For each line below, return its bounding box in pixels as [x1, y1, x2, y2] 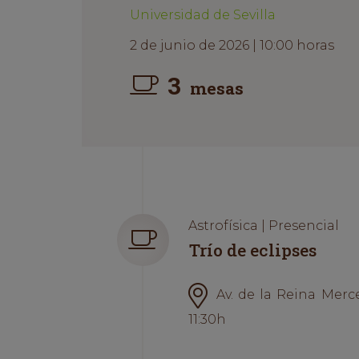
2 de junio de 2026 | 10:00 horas [130, 38, 334, 53]
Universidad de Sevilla [130, 7, 276, 22]
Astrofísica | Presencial [188, 218, 339, 233]
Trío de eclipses [188, 239, 317, 261]
